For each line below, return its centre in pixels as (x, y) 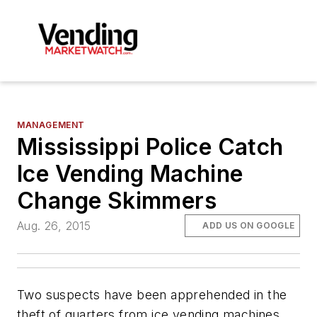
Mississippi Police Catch (150, 146)
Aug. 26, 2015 (54, 225)
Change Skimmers (117, 200)
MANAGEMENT (51, 125)
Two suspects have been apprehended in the (152, 294)
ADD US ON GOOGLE (249, 225)
